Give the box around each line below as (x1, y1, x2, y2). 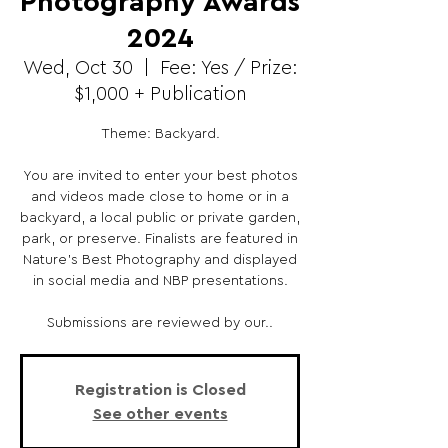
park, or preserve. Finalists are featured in (22, 232, 298, 246)
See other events (92, 406, 228, 422)
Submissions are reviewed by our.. (47, 316, 273, 330)
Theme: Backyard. (100, 127, 220, 141)
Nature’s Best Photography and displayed (23, 253, 297, 267)
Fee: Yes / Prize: (159, 59, 298, 78)
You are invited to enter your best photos (22, 169, 298, 183)
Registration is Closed (74, 382, 246, 398)
